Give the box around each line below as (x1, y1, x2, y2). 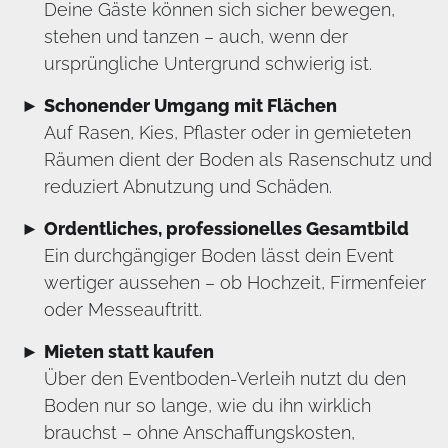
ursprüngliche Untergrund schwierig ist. (44, 53, 372, 74)
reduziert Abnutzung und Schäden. (44, 176, 332, 197)
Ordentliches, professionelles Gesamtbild (44, 218, 409, 239)
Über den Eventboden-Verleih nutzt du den (44, 368, 406, 389)
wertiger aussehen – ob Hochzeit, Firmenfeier (44, 272, 426, 293)
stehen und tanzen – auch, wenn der (44, 26, 348, 47)
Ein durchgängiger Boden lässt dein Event (44, 245, 394, 266)
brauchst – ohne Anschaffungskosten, (44, 422, 355, 443)
